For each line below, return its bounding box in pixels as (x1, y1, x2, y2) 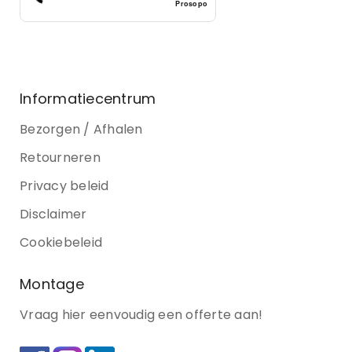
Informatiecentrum (20, 88, 156, 108)
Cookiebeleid (20, 233, 102, 251)
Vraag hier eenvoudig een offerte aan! (20, 305, 263, 324)
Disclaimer (20, 204, 87, 223)
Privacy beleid (20, 176, 109, 195)
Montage (20, 273, 84, 294)
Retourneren (20, 148, 101, 167)
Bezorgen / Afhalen (20, 119, 143, 138)
